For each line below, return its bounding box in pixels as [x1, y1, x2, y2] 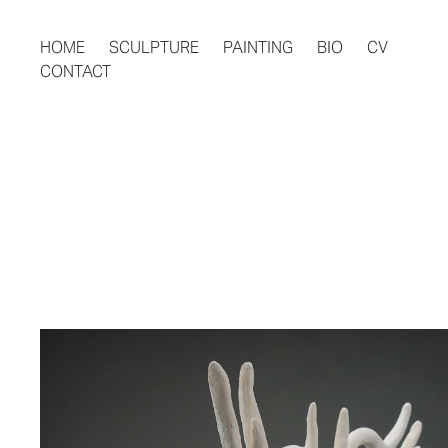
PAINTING [223, 37, 294, 58]
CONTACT [40, 61, 112, 82]
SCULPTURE [109, 37, 200, 58]
